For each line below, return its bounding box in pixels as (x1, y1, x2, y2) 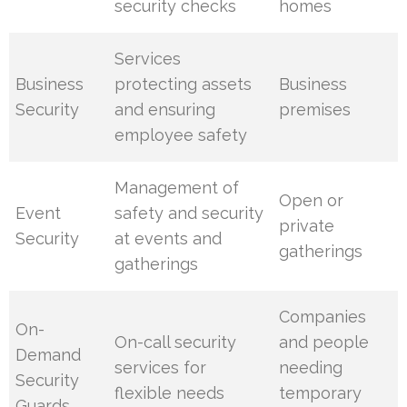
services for (114, 358, 207, 378)
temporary (279, 383, 362, 403)
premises (279, 100, 352, 120)
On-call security (114, 333, 237, 352)
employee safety (114, 125, 248, 145)
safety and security (114, 203, 264, 223)
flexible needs (114, 383, 225, 403)
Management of (114, 178, 240, 198)
